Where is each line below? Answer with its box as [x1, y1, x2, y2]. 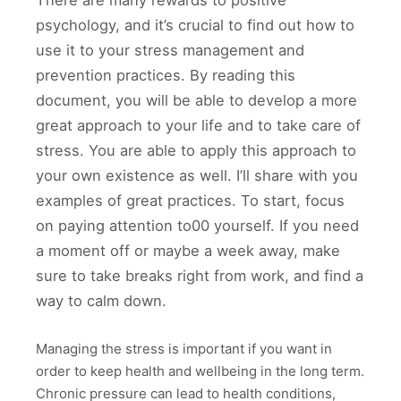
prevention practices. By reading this [36, 66, 295, 84]
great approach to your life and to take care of [36, 116, 361, 134]
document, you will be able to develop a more [36, 91, 357, 109]
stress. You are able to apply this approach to [36, 141, 356, 159]
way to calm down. [36, 292, 166, 310]
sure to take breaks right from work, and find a [36, 267, 363, 285]
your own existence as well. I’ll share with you [36, 166, 358, 184]
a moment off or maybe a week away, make [36, 242, 340, 260]
